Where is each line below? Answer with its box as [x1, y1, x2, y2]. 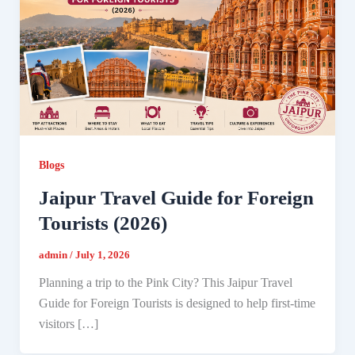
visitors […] [38, 317, 98, 331]
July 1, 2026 [74, 249, 130, 261]
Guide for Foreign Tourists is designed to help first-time [38, 296, 315, 311]
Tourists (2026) [38, 212, 167, 235]
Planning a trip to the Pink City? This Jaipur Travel [38, 276, 292, 290]
